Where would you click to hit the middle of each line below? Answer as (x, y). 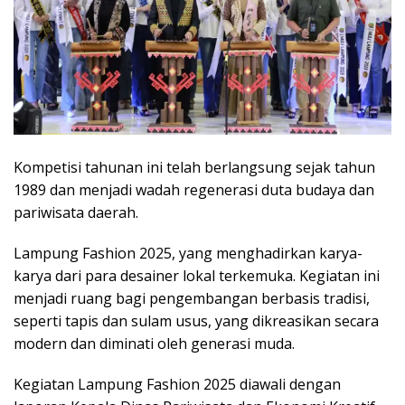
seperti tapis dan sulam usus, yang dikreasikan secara (196, 320)
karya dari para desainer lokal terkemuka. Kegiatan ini (197, 275)
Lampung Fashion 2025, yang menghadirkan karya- (188, 253)
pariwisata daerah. (76, 212)
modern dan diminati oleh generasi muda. (154, 343)
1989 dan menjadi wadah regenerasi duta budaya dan (194, 189)
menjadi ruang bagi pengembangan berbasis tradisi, (192, 298)
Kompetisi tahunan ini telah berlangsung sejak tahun (194, 167)
